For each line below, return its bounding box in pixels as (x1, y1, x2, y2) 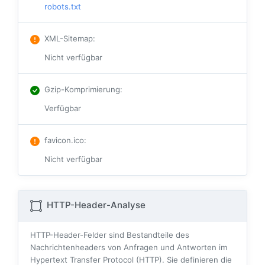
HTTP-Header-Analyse (44, 199, 146, 211)
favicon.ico (44, 135, 84, 146)
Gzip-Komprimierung (44, 85, 120, 95)
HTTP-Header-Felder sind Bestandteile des (30, 230, 189, 240)
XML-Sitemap (44, 34, 93, 44)
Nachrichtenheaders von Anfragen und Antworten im (30, 243, 227, 253)
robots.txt (44, 2, 81, 12)
